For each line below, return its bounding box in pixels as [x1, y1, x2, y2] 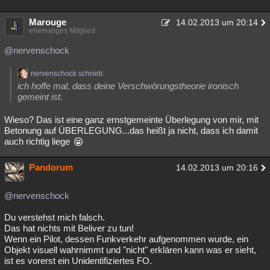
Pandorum [29, 162, 73, 172]
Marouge [29, 17, 66, 27]
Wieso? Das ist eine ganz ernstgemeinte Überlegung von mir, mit [4, 115, 259, 125]
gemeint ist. [17, 92, 63, 102]
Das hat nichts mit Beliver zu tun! [4, 223, 134, 233]
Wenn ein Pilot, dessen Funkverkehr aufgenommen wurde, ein [4, 234, 248, 244]
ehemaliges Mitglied [29, 27, 95, 35]
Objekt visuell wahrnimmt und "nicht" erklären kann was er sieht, [4, 245, 256, 255]
